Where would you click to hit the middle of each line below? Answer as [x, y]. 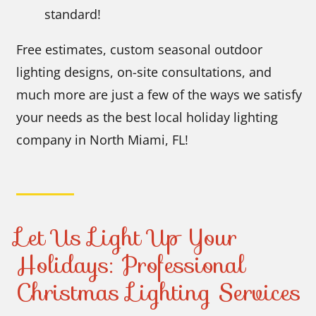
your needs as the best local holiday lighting [147, 117]
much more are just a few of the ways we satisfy [159, 94]
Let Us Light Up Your [127, 237]
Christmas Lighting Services [159, 292]
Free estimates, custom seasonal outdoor [140, 49]
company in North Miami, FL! [103, 139]
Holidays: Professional [131, 265]
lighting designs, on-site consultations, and [144, 72]
